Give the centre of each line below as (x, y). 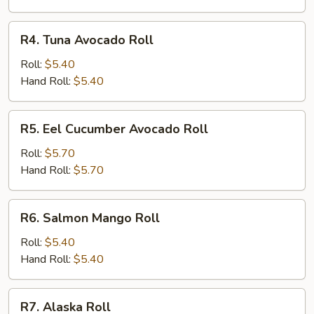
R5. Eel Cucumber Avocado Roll (114, 129)
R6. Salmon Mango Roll (90, 218)
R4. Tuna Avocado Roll (87, 40)
